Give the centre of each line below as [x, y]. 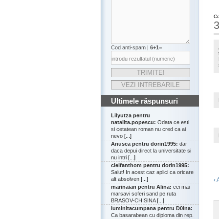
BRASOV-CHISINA [134, 201]
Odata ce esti [173, 122]
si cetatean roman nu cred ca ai [148, 129]
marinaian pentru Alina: [141, 187]
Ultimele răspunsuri [144, 101]
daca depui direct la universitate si [151, 151]
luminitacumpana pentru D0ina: [152, 208]
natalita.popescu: [133, 122]
